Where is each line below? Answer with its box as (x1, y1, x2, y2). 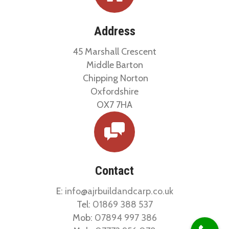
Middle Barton (86, 59, 143, 71)
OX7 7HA (97, 99, 132, 111)
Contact (95, 164, 134, 178)
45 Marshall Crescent (73, 46, 156, 58)
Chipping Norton (81, 73, 148, 84)
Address (94, 24, 135, 39)
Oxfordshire (90, 86, 139, 98)
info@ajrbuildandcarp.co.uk (64, 186, 173, 197)
